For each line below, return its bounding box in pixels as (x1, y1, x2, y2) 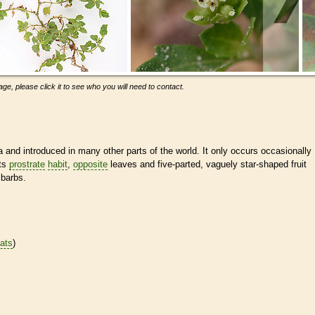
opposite (73, 158, 108, 169)
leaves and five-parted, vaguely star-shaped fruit (108, 158, 307, 169)
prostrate (9, 158, 45, 169)
